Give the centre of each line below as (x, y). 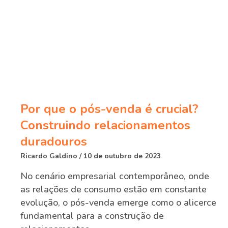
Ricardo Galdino (50, 156)
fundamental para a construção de (92, 216)
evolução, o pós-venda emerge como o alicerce (118, 203)
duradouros (54, 142)
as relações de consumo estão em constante (113, 190)
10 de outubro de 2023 (121, 156)
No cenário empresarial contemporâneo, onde (115, 176)
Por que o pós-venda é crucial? (109, 109)
